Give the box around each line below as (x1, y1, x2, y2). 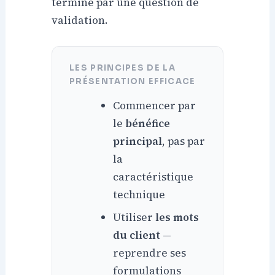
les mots (155, 209, 199, 225)
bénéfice (125, 115, 171, 131)
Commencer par (113, 98, 196, 113)
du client (113, 227, 161, 242)
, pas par (162, 133, 206, 149)
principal (113, 133, 163, 149)
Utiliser (113, 209, 156, 225)
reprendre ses (113, 245, 187, 260)
